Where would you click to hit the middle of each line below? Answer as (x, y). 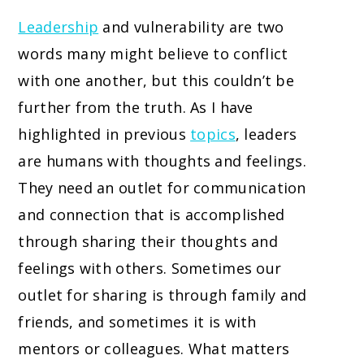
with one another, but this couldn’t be (156, 81)
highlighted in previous (104, 134)
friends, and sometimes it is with (137, 322)
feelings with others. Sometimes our (150, 269)
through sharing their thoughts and (148, 242)
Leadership (58, 27)
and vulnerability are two (191, 27)
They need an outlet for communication (162, 188)
